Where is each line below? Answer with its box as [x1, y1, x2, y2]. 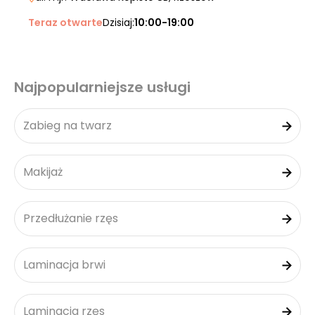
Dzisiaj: [103, 15, 134, 30]
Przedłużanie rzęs [23, 210, 118, 226]
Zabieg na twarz [23, 117, 112, 134]
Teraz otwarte [28, 15, 103, 30]
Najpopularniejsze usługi [14, 77, 191, 97]
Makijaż [23, 164, 63, 180]
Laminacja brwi [23, 257, 105, 273]
